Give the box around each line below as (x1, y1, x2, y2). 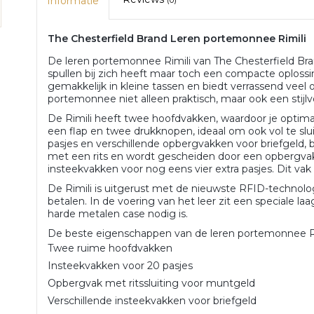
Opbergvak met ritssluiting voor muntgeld (48, 277, 256, 289)
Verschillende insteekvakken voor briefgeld (48, 294, 257, 307)
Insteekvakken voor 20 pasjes (48, 259, 193, 272)
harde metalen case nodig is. (48, 207, 189, 220)
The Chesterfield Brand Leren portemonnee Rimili (48, 32, 307, 45)
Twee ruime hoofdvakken (48, 242, 173, 254)
